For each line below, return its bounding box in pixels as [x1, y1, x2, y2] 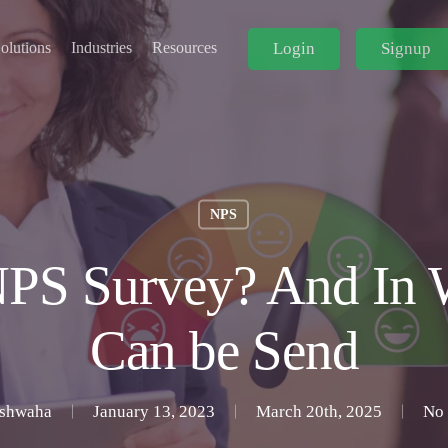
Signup [381, 38, 432, 58]
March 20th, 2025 [255, 401, 382, 421]
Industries [71, 39, 133, 56]
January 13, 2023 [92, 401, 215, 421]
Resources [152, 39, 218, 56]
